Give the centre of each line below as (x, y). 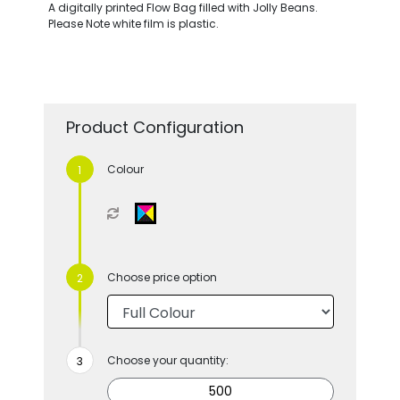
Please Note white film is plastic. (133, 23)
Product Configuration (154, 127)
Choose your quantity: (167, 360)
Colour (125, 169)
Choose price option (162, 277)
